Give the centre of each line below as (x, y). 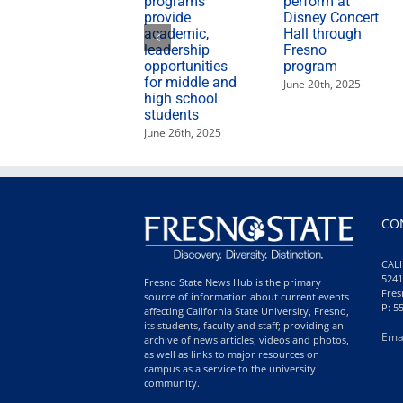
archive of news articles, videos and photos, (246, 339)
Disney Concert (331, 17)
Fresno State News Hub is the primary (233, 282)
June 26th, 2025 (183, 132)
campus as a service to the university (230, 368)
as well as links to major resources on (232, 354)
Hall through (322, 33)
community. (172, 382)
